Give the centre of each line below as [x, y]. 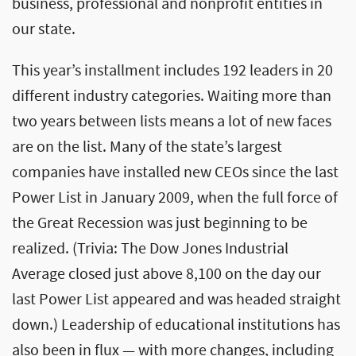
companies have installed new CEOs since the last [175, 172]
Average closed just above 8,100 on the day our [166, 274]
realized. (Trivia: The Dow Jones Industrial [150, 249]
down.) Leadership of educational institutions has [176, 325]
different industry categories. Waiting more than [172, 96]
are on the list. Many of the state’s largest [147, 147]
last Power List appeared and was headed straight [176, 300]
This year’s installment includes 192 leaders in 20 [172, 71]
